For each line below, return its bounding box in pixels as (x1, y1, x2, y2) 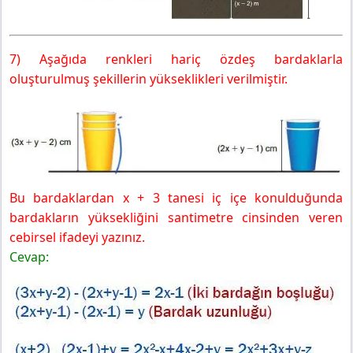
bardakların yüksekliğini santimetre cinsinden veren (9, 208, 343, 226)
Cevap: (9, 247, 49, 266)
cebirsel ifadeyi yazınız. (9, 228, 145, 246)
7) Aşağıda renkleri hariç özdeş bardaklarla (9, 50, 343, 68)
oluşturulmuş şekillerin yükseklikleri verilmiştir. (9, 69, 288, 87)
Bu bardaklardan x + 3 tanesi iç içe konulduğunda (9, 188, 343, 206)
